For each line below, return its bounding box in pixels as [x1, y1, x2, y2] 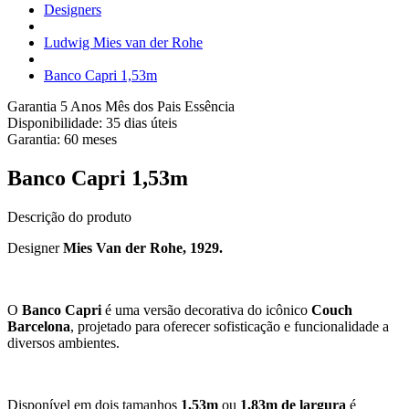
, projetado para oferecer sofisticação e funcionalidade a [70, 318, 389, 334]
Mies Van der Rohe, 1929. [59, 239, 223, 256]
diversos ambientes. [7, 334, 120, 351]
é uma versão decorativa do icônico [101, 301, 311, 318]
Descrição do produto [7, 208, 131, 225]
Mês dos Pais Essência [105, 99, 235, 114]
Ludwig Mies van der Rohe [44, 35, 203, 50]
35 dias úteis [106, 115, 177, 131]
